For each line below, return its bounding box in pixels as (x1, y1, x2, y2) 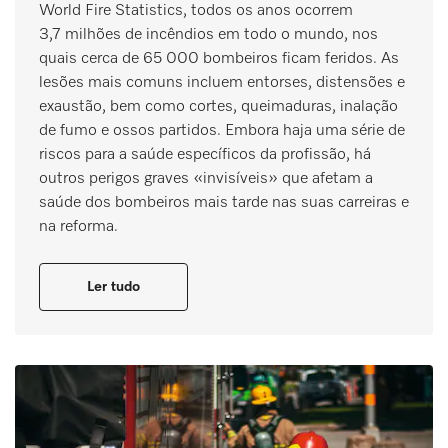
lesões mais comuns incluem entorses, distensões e (39, 74, 405, 91)
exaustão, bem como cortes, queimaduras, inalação (39, 98, 398, 115)
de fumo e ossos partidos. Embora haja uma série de (39, 122, 405, 139)
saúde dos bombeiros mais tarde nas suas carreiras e (39, 194, 409, 211)
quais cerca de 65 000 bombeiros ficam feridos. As (39, 50, 399, 67)
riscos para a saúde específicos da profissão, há (39, 146, 371, 163)
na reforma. (39, 218, 118, 235)
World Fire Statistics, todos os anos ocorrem (39, 2, 353, 19)
